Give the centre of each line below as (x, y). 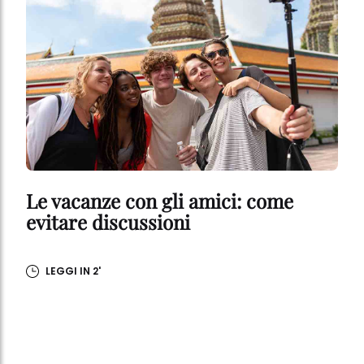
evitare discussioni (108, 222)
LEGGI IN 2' (73, 271)
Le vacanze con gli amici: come (160, 201)
